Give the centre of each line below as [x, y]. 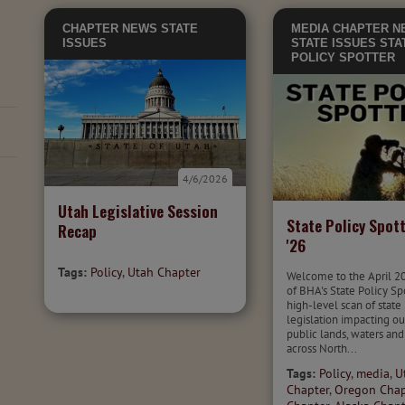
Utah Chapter [164, 272]
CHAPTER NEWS [110, 28]
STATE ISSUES [334, 43]
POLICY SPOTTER [344, 57]
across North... [322, 348]
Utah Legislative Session [138, 211]
